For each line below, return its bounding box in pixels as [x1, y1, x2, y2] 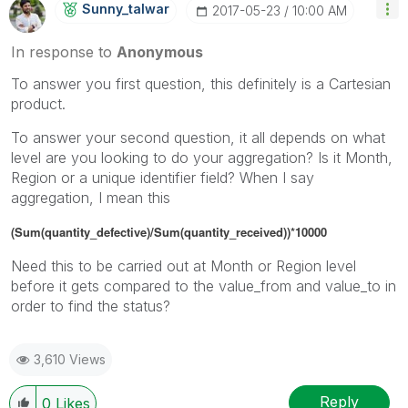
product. [11, 94, 66, 113]
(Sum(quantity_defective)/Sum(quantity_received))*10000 [11, 222, 327, 240]
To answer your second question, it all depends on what [11, 127, 385, 147]
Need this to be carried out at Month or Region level [11, 256, 356, 275]
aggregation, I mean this [11, 188, 170, 207]
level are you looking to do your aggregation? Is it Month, [11, 148, 393, 167]
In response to [11, 42, 117, 61]
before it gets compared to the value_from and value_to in [11, 276, 396, 295]
